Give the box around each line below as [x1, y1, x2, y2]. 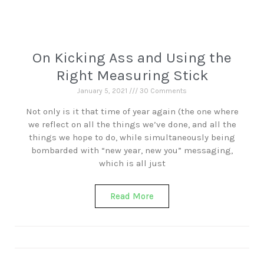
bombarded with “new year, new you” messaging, [31, 145, 233, 156]
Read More [110, 191, 154, 202]
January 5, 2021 [77, 87, 129, 95]
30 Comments [138, 87, 187, 95]
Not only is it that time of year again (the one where [25, 106, 239, 117]
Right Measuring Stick [55, 67, 209, 84]
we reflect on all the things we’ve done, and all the [28, 119, 236, 130]
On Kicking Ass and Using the [32, 49, 232, 66]
